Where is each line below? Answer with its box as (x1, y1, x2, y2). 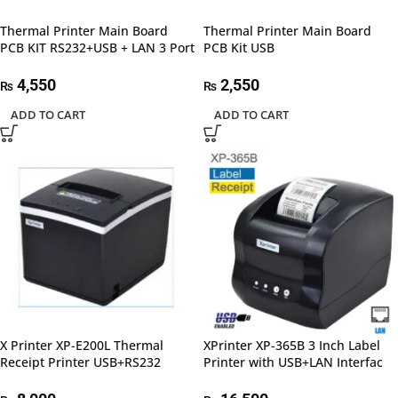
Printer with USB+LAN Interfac (203, 354, 383, 371)
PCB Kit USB (203, 39, 275, 57)
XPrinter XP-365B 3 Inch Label (203, 337, 380, 354)
